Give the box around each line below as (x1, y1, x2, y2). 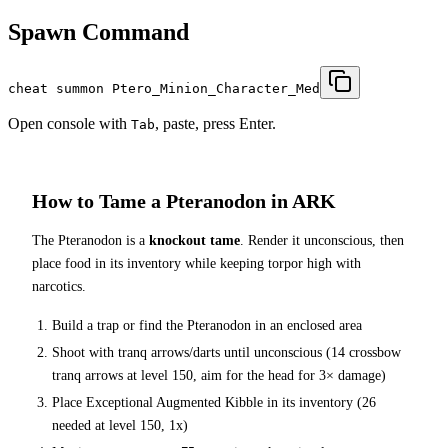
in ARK (266, 189, 336, 212)
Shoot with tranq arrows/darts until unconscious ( (52, 344, 331, 360)
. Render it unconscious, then (240, 232, 404, 248)
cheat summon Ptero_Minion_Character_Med (8, 81, 320, 96)
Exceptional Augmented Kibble (86, 394, 263, 410)
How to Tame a (32, 189, 166, 212)
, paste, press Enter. (155, 115, 276, 132)
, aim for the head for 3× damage (193, 367, 381, 383)
